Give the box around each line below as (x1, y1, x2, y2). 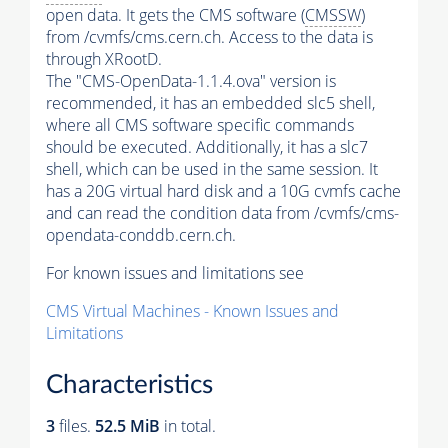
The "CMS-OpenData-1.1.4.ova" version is (46, 69, 336, 92)
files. (55, 415, 95, 438)
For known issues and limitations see (46, 261, 304, 284)
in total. (160, 415, 216, 438)
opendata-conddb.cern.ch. (46, 223, 236, 246)
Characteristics (46, 372, 213, 399)
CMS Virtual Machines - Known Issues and (46, 299, 339, 322)
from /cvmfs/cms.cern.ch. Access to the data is (46, 25, 373, 48)
